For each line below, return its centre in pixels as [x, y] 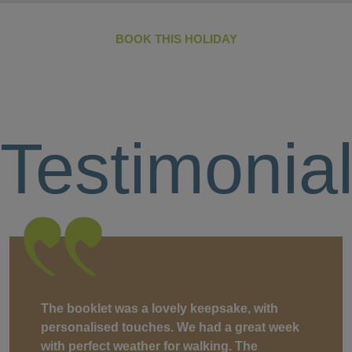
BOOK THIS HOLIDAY [176, 38]
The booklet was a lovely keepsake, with [159, 308]
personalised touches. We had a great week [170, 327]
